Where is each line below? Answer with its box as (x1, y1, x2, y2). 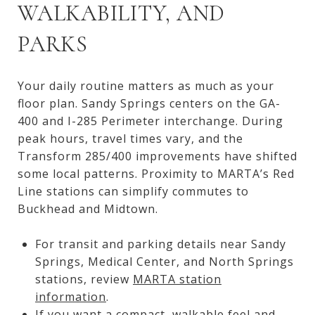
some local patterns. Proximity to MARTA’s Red (18, 165, 295, 181)
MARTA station (132, 271, 221, 287)
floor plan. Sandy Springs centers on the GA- (18, 95, 281, 111)
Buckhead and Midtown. (18, 200, 158, 217)
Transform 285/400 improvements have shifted (18, 148, 297, 164)
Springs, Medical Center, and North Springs (34, 253, 294, 269)
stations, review (34, 271, 133, 287)
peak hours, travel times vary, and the (18, 130, 243, 146)
